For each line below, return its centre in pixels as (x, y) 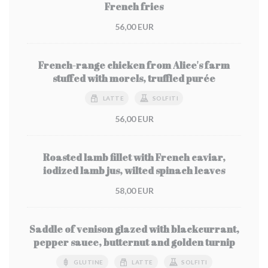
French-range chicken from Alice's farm (134, 65)
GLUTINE (89, 262)
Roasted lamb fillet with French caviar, (134, 157)
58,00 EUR (134, 191)
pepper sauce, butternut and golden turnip (134, 242)
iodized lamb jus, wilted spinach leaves (134, 170)
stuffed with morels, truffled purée (134, 78)
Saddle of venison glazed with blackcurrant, (134, 229)
